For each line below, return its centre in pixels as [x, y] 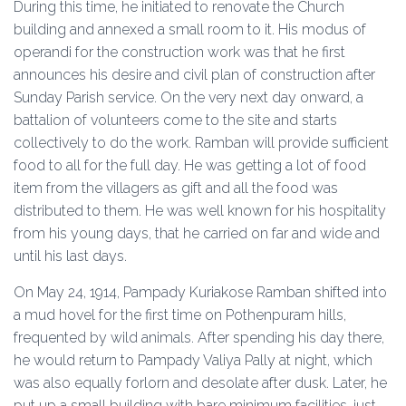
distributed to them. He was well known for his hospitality [200, 211]
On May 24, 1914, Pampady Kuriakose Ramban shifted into [200, 292]
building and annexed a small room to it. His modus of [190, 29]
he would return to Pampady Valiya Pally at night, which [193, 360]
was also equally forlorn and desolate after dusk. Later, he [200, 383]
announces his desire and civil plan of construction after [194, 75]
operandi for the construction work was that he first [179, 52]
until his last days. [70, 256]
